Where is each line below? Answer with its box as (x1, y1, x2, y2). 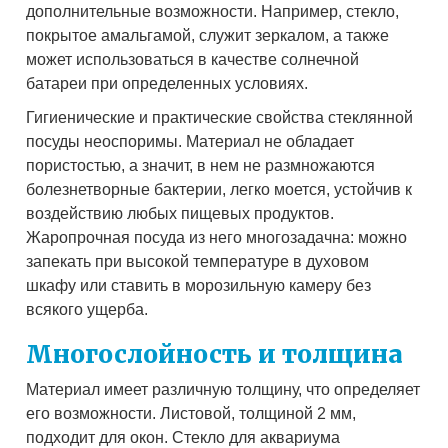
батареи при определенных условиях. (26, 75, 309, 93)
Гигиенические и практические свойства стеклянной (26, 109, 414, 127)
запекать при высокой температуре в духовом (26, 253, 370, 271)
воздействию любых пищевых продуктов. (26, 205, 335, 223)
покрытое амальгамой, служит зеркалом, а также (26, 27, 390, 45)
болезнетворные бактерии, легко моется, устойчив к (26, 181, 413, 199)
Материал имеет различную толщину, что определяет (26, 381, 421, 399)
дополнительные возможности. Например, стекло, (26, 3, 400, 21)
